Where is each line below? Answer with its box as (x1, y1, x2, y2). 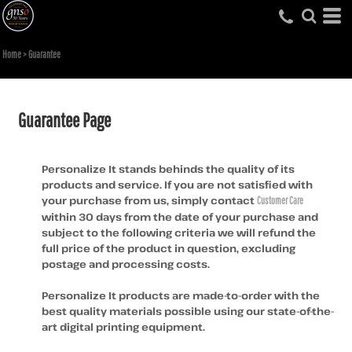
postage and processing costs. (42, 257, 210, 271)
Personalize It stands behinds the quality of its (42, 162, 295, 176)
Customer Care (257, 195, 303, 207)
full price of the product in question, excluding (42, 241, 295, 255)
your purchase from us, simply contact (42, 193, 257, 207)
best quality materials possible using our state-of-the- (42, 304, 334, 318)
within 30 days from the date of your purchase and (42, 210, 318, 224)
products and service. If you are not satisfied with (42, 178, 313, 192)
